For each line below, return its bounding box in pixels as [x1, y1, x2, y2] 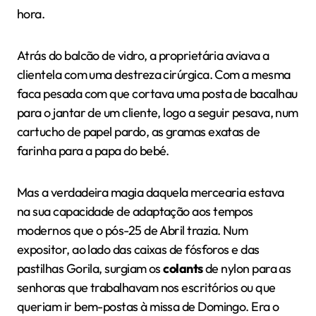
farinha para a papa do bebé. [17, 142, 169, 159]
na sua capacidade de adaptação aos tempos [17, 202, 253, 219]
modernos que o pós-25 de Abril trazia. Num [17, 221, 248, 238]
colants [163, 260, 203, 276]
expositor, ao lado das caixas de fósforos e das [17, 241, 260, 257]
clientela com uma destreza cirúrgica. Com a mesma [17, 66, 291, 83]
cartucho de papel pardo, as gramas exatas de [17, 123, 260, 140]
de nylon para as [202, 260, 291, 276]
